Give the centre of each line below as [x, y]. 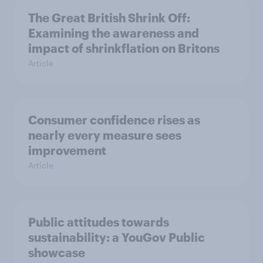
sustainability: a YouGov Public [117, 237]
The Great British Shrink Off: [109, 18]
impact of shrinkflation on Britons [124, 48]
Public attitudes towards [99, 222]
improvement [67, 150]
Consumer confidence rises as [114, 120]
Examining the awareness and [114, 33]
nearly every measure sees [105, 135]
